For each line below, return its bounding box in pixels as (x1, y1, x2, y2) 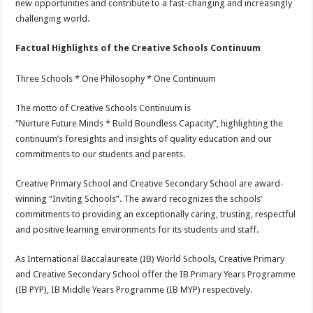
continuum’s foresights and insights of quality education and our (15, 133, 272, 144)
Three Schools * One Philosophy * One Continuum (15, 73, 217, 84)
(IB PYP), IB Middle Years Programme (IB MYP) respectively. (15, 284, 253, 295)
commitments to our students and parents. (15, 149, 186, 159)
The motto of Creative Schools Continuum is (15, 103, 191, 113)
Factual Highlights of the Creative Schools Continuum (15, 43, 261, 53)
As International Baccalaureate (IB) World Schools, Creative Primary (15, 254, 285, 264)
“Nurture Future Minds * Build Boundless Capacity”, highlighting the (15, 118, 284, 129)
